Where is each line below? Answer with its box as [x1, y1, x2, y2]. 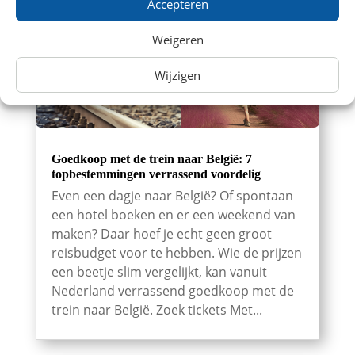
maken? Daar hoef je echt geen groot [51, 224, 272, 242]
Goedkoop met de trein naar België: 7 [51, 151, 252, 166]
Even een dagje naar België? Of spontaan [51, 186, 293, 204]
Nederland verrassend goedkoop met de [51, 281, 294, 300]
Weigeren [151, 31, 204, 48]
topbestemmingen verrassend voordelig [51, 166, 261, 181]
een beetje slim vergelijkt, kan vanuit [51, 262, 267, 281]
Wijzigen [155, 67, 200, 83]
